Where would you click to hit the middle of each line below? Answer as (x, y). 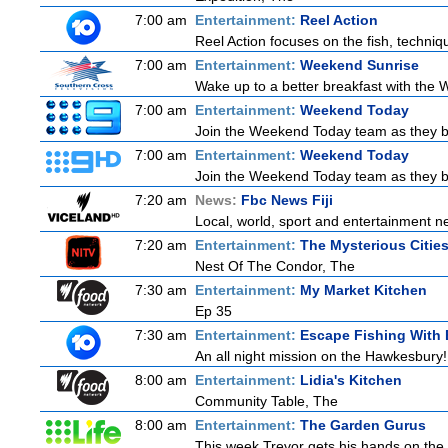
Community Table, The (266, 401)
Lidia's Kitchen (351, 380)
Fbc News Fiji (287, 200)
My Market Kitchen (363, 290)
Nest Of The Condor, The (275, 266)
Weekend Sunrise (359, 65)
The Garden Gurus (363, 425)
